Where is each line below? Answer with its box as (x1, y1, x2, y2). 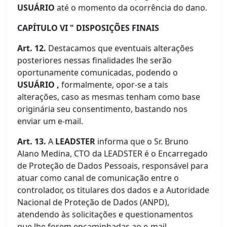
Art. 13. (17, 136, 49, 147)
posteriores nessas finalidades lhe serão (17, 55, 172, 66)
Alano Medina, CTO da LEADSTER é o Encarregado (17, 148, 208, 159)
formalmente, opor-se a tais (61, 79, 169, 90)
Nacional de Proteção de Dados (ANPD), (17, 197, 170, 208)
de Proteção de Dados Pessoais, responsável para (17, 160, 209, 171)
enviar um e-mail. (17, 116, 84, 127)
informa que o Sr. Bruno (97, 136, 189, 147)
